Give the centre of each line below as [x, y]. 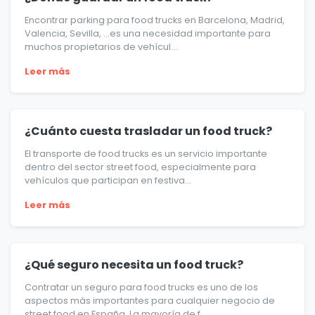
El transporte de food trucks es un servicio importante [146, 154]
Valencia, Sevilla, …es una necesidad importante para [148, 34]
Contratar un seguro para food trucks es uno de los [141, 288]
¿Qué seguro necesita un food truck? [134, 265]
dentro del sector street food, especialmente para [140, 167]
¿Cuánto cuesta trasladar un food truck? [148, 131]
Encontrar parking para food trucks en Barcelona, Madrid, [155, 20]
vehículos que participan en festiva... [108, 181]
